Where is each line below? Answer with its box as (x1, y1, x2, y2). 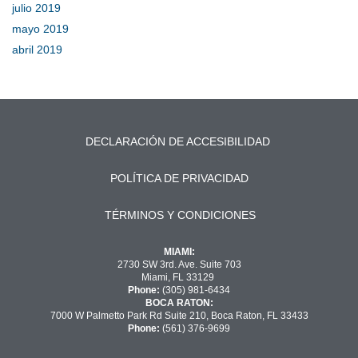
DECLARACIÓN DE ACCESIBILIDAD (86, 135, 271, 149)
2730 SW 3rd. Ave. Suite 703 (117, 259, 241, 271)
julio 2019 (12, 2, 61, 15)
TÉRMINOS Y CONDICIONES (104, 209, 256, 222)
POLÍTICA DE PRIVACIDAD (109, 172, 249, 185)
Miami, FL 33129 (141, 272, 217, 284)
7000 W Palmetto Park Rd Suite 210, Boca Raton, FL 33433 (50, 310, 308, 322)
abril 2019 (12, 43, 62, 57)
